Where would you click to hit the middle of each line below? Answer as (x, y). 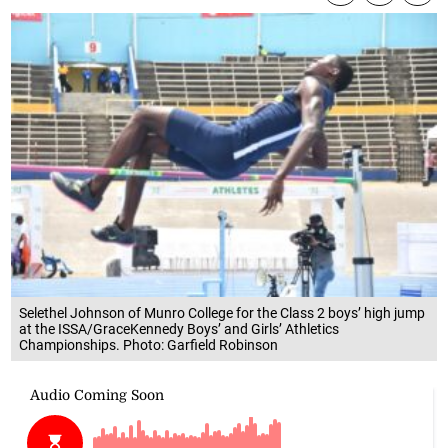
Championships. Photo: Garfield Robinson (149, 344)
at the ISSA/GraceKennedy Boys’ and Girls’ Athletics (179, 328)
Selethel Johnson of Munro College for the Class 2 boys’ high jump (222, 312)
